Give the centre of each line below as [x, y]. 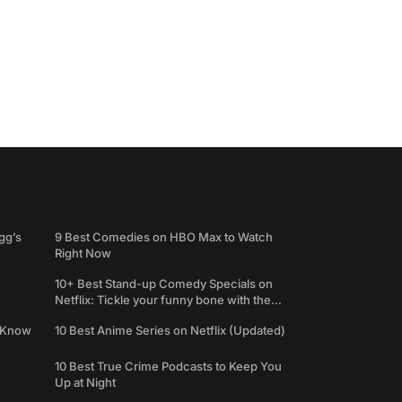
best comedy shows [111, 316]
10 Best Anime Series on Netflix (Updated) [170, 330]
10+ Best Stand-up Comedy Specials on [164, 284]
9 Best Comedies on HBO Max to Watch [164, 237]
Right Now [83, 253]
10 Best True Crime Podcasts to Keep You [168, 366]
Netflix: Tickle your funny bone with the [163, 300]
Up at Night [85, 382]
